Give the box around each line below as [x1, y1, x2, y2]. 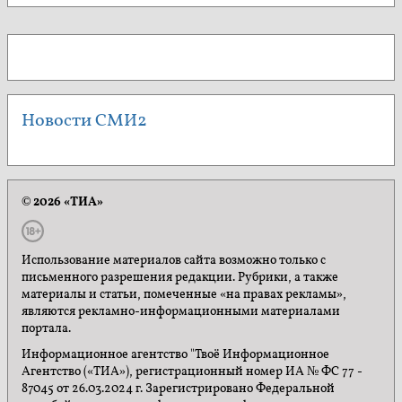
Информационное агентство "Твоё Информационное [22, 346, 329, 364]
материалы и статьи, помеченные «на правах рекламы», [22, 285, 346, 303]
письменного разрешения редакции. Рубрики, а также [22, 268, 338, 286]
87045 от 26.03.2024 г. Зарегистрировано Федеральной [22, 380, 335, 398]
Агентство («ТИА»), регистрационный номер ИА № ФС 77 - [22, 363, 363, 381]
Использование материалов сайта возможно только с [22, 251, 326, 269]
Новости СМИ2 [22, 108, 147, 134]
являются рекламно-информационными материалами [22, 302, 340, 320]
